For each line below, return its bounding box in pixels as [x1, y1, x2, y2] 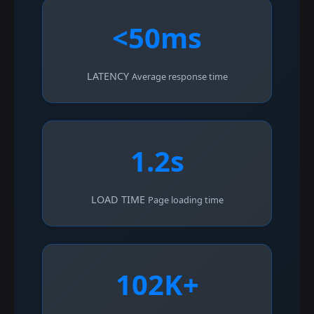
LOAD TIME [90, 192, 145, 206]
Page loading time [147, 193, 224, 206]
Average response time [131, 69, 228, 83]
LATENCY [86, 69, 129, 83]
